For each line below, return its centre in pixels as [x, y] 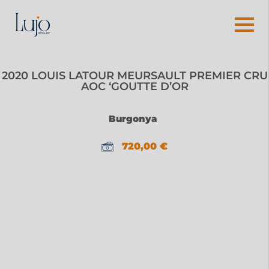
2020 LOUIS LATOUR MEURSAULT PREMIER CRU [134, 75]
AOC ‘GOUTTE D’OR [134, 86]
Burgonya [133, 118]
